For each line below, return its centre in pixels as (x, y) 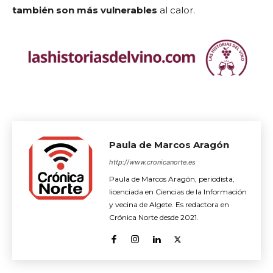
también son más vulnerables (85, 10)
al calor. (176, 10)
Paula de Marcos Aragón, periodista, (172, 179)
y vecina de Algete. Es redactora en (169, 205)
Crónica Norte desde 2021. (154, 218)
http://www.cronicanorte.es (152, 162)
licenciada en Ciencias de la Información (178, 192)
